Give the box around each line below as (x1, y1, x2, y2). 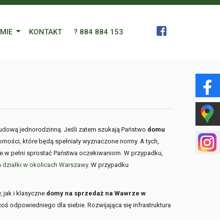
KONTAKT (29, 27, 62, 36)
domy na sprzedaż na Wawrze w (46, 190, 146, 197)
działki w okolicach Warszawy (2, 161, 88, 168)
